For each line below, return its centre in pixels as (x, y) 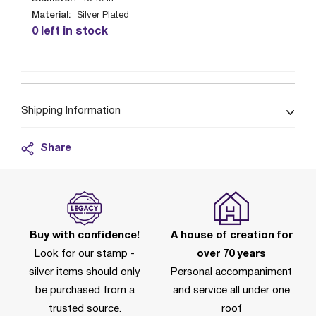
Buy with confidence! (85, 236)
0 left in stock (70, 32)
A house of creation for (231, 236)
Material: (51, 15)
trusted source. (85, 309)
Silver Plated (103, 16)
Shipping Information (71, 111)
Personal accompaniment (231, 272)
